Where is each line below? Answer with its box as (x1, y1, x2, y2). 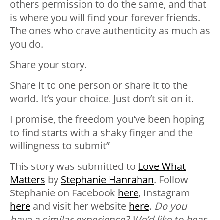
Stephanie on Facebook (10, 186, 118, 200)
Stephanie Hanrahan (61, 173, 154, 187)
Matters (10, 173, 45, 187)
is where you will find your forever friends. (10, 11, 200, 25)
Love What (138, 160, 186, 173)
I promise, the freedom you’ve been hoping (10, 112, 204, 126)
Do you (154, 199, 187, 213)
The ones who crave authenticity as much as (10, 24, 210, 38)
